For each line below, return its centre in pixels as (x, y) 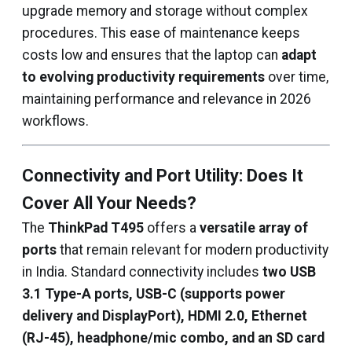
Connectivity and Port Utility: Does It (163, 176)
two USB (289, 272)
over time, (297, 77)
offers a (172, 228)
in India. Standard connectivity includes (142, 272)
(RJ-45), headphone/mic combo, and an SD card (173, 338)
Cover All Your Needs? (109, 203)
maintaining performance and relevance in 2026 (167, 99)
